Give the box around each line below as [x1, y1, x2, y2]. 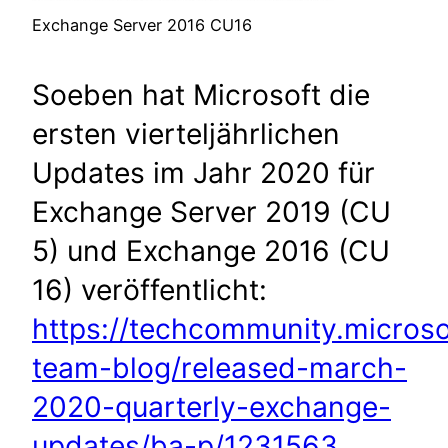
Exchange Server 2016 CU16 [32, 15, 252, 36]
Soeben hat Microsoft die [32, 78, 370, 113]
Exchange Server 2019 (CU [32, 195, 391, 230]
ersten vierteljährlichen [32, 117, 340, 152]
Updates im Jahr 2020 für [32, 156, 375, 191]
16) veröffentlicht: [32, 273, 267, 308]
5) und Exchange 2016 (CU [32, 234, 390, 269]
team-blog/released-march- [32, 351, 407, 386]
